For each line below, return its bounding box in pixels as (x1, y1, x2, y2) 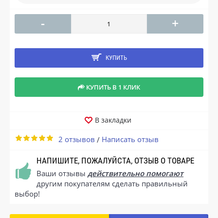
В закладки (94, 115, 131, 125)
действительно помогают (88, 168, 183, 178)
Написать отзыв (102, 134, 159, 144)
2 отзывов (58, 134, 95, 144)
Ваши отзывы (36, 168, 88, 178)
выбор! (15, 188, 40, 199)
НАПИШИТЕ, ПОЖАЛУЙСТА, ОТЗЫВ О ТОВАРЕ (36, 155, 194, 165)
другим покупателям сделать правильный (36, 178, 188, 188)
